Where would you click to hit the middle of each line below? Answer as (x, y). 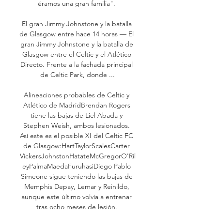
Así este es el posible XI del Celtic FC (77, 135)
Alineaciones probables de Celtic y (77, 95)
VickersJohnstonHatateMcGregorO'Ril (77, 156)
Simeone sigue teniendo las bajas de (77, 176)
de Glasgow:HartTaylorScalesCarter (77, 146)
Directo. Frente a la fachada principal (77, 64)
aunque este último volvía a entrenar (77, 196)
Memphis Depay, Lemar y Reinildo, (77, 186)
